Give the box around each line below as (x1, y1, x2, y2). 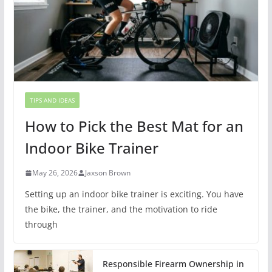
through (24, 219, 58, 231)
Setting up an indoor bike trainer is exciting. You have (24, 188, 243, 200)
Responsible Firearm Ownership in (102, 258, 244, 270)
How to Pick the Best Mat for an (24, 116, 243, 137)
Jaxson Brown (84, 168, 131, 178)
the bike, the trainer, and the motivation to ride (24, 203, 217, 216)
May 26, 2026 (32, 168, 78, 178)
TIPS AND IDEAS (29, 96, 75, 105)
